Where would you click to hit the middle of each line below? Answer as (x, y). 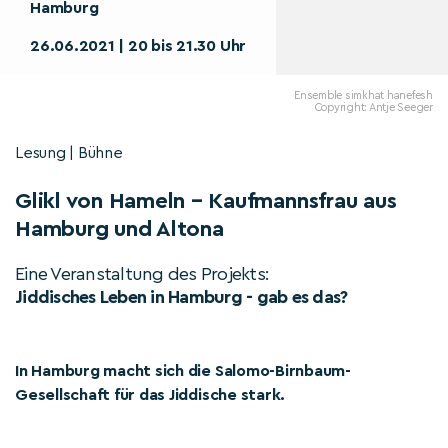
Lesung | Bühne (69, 153)
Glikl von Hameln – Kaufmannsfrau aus (206, 201)
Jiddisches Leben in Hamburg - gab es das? (181, 297)
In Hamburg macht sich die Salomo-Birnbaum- (183, 371)
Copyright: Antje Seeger (373, 107)
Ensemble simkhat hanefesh (363, 95)
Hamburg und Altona (119, 229)
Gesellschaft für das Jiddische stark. (150, 395)
